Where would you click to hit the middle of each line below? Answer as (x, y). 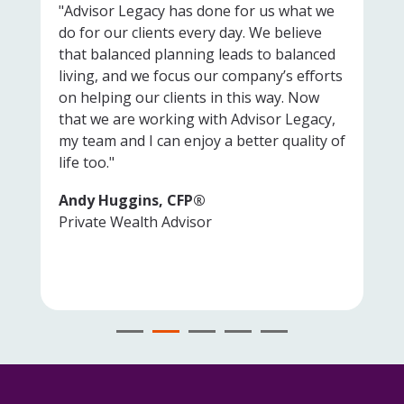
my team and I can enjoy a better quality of (202, 140)
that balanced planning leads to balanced (197, 54)
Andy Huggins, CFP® (132, 200)
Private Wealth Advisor (135, 221)
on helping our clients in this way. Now (189, 97)
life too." (87, 162)
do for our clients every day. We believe (190, 32)
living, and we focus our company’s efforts (201, 75)
